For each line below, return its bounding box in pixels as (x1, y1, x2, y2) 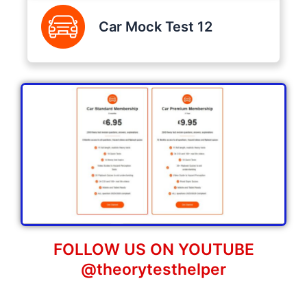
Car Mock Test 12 (98, 18, 212, 35)
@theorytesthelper (81, 259, 226, 279)
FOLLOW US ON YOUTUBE (53, 239, 254, 259)
